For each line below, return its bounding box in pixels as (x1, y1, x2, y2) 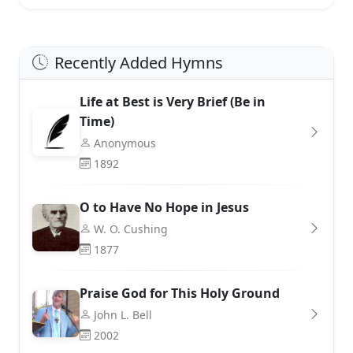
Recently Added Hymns (54, 51, 223, 73)
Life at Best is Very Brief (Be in (80, 92, 266, 110)
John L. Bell (94, 307, 152, 322)
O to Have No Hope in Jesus (80, 198, 249, 216)
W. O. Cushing (94, 221, 168, 236)
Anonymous (94, 135, 156, 150)
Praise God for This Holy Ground (80, 284, 280, 302)
